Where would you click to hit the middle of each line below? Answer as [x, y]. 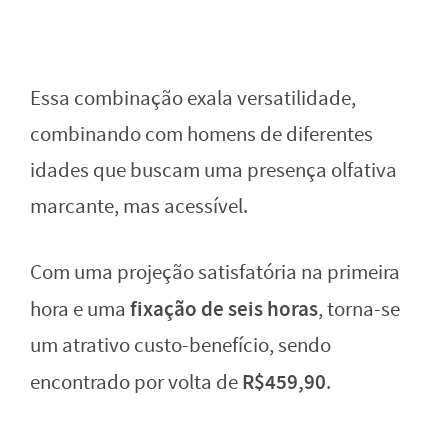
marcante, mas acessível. [139, 206]
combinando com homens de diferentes [201, 134]
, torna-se [359, 309]
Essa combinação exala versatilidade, [193, 98]
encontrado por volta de [136, 382]
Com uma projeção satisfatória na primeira [215, 272]
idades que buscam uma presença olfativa [213, 170]
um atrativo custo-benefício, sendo [180, 345]
